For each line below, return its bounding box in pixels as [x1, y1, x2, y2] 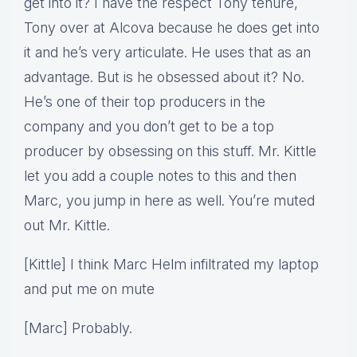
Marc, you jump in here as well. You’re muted [24, 192, 315, 210]
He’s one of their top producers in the [24, 93, 265, 111]
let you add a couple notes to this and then [24, 167, 296, 185]
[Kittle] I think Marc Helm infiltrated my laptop [24, 256, 319, 273]
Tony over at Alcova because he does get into [24, 19, 320, 37]
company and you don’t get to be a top [24, 118, 274, 135]
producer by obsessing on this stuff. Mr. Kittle [24, 143, 316, 160]
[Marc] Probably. [24, 320, 132, 337]
